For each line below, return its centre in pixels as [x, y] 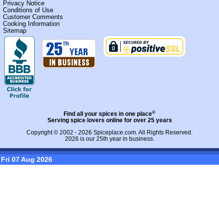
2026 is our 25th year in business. [109, 139]
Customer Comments [33, 17]
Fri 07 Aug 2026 [27, 160]
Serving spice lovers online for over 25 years [109, 120]
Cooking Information [32, 23]
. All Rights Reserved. [164, 133]
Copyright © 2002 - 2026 [60, 133]
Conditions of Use [28, 10]
